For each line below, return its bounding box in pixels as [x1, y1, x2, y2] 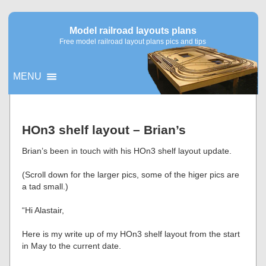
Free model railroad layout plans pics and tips [59, 37, 207, 46]
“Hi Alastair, [22, 205, 65, 215]
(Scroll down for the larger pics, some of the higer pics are [22, 170, 240, 179]
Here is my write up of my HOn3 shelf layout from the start [22, 229, 240, 239]
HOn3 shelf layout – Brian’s [22, 123, 186, 137]
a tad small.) [22, 182, 69, 191]
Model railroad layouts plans [69, 26, 197, 36]
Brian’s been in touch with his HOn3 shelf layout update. [22, 146, 232, 156]
